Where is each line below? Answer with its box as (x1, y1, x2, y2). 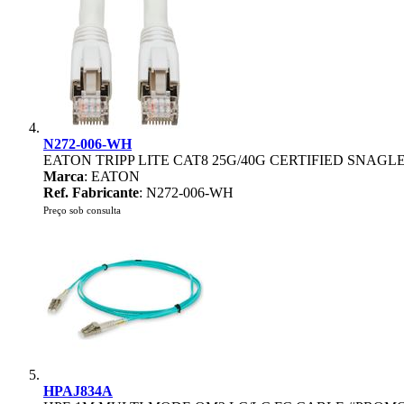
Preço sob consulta (43, 205, 121, 216)
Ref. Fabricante (43, 185, 139, 200)
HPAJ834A (43, 383, 113, 399)
